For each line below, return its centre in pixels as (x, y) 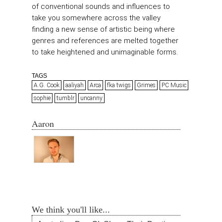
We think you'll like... (71, 209)
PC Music (174, 85)
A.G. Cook (47, 85)
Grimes (146, 85)
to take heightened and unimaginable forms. (105, 52)
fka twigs (119, 85)
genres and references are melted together (105, 41)
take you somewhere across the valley (96, 18)
